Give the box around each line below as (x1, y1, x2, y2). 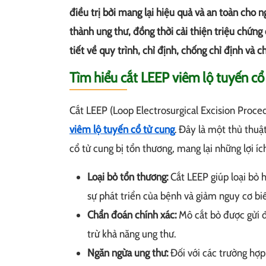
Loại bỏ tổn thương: (87, 170, 170, 183)
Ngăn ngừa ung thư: (87, 246, 170, 259)
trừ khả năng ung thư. (87, 227, 176, 240)
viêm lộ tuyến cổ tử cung (69, 122, 175, 136)
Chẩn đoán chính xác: (87, 208, 179, 221)
